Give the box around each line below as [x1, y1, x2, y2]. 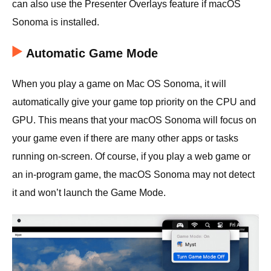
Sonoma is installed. [12, 16, 99, 27]
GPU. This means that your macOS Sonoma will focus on [12, 114, 256, 125]
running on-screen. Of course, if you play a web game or [12, 151, 250, 162]
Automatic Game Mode [26, 46, 158, 60]
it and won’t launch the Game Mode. [12, 187, 166, 198]
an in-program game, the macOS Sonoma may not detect [12, 169, 255, 180]
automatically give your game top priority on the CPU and [12, 96, 256, 107]
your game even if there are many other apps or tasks [12, 132, 238, 143]
